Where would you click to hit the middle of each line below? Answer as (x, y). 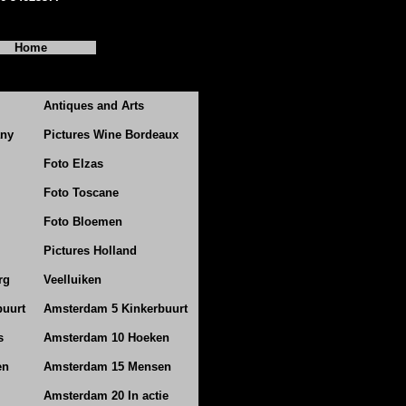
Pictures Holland (90, 251)
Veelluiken (72, 280)
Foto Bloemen (83, 222)
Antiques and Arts (94, 106)
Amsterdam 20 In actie (106, 396)
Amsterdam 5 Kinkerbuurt (116, 309)
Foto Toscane (81, 193)
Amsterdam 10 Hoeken (106, 338)
